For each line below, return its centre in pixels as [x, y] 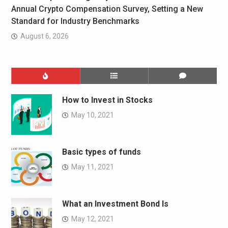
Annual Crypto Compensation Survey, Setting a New [107, 9]
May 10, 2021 [92, 115]
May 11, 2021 [92, 167]
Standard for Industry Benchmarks [75, 21]
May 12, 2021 [92, 219]
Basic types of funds [101, 152]
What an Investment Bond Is [115, 204]
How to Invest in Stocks [107, 100]
